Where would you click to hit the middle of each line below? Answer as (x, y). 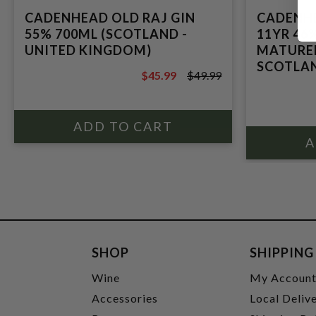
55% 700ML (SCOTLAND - (106, 34)
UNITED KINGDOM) (88, 50)
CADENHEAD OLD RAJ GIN (110, 18)
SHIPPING (282, 253)
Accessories (125, 298)
